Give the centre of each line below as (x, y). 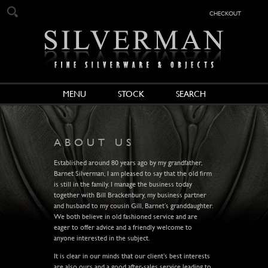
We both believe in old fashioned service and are (125, 216)
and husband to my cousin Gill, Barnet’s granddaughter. (133, 205)
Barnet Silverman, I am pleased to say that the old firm (133, 173)
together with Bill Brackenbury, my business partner (130, 195)
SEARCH (191, 94)
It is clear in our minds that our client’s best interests (132, 256)
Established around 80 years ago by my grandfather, (128, 162)
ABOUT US (94, 142)
